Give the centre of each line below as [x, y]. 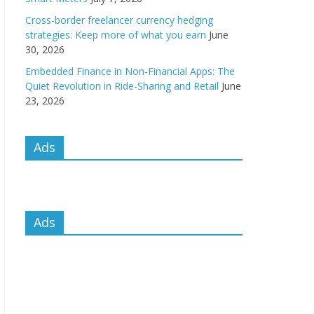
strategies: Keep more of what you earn [116, 35]
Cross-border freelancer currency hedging [119, 20]
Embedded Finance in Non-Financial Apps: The [130, 71]
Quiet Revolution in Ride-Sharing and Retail [122, 86]
